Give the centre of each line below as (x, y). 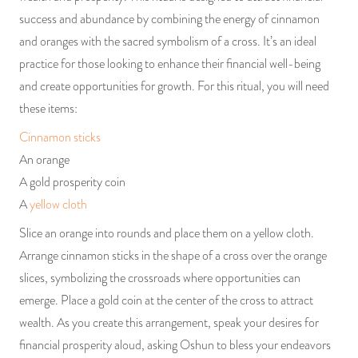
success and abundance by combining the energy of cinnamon (169, 19)
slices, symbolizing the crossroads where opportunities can (160, 278)
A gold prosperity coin (72, 182)
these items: (48, 108)
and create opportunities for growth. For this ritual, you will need (174, 86)
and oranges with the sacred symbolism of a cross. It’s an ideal (168, 41)
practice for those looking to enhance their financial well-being (170, 64)
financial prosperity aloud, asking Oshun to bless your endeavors (175, 345)
